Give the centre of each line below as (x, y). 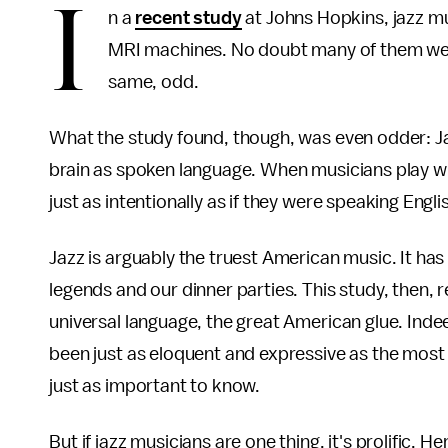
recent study (188, 18)
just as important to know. (155, 386)
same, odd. (153, 82)
